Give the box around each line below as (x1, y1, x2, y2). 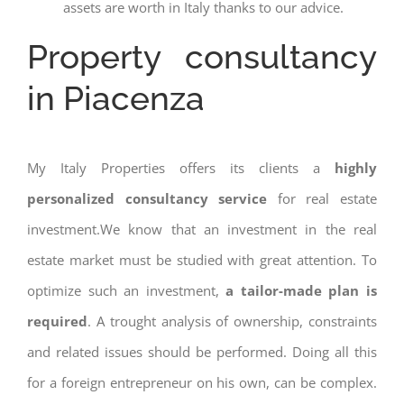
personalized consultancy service (27, 188, 268, 207)
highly (335, 158, 377, 177)
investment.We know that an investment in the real (27, 219, 377, 238)
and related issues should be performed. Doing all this (27, 342, 377, 361)
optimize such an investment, (27, 280, 219, 299)
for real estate (267, 188, 378, 207)
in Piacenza (27, 78, 205, 118)
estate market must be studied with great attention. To (27, 250, 377, 269)
